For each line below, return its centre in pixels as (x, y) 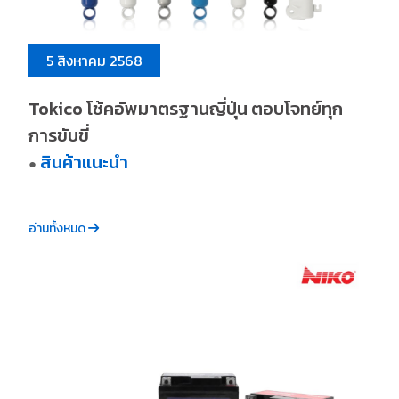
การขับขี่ (59, 135)
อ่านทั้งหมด (59, 228)
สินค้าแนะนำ (85, 162)
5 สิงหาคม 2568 (95, 60)
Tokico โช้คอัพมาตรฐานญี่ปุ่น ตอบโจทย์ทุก (186, 108)
